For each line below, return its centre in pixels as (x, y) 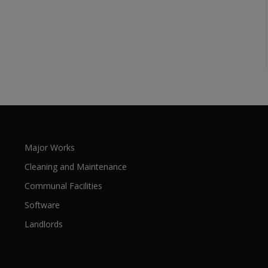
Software (42, 205)
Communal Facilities (63, 186)
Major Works (49, 147)
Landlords (43, 224)
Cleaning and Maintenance (75, 167)
